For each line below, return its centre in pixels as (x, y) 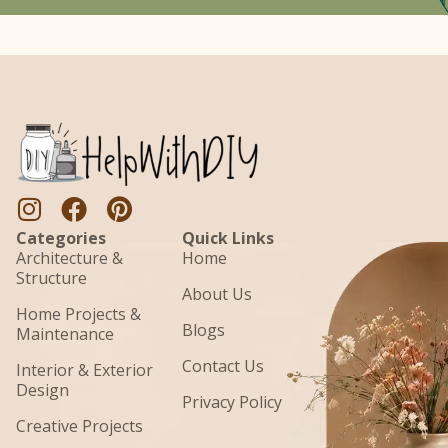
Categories (61, 237)
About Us (217, 293)
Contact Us (223, 365)
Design (42, 389)
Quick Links (228, 237)
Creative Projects (79, 425)
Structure (51, 277)
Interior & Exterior (84, 369)
